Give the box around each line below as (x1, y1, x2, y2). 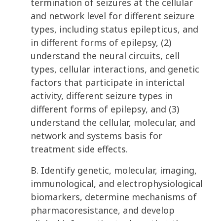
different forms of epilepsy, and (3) (31, 103, 179, 115)
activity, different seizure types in (31, 90, 173, 102)
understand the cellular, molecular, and (31, 116, 195, 129)
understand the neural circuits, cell (31, 50, 180, 62)
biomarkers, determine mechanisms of (31, 191, 197, 203)
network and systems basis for (31, 130, 162, 142)
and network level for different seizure (31, 10, 194, 22)
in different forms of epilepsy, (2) (31, 37, 171, 49)
